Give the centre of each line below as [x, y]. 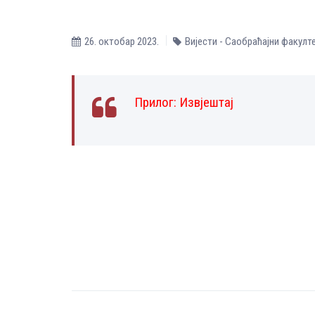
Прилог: [157, 102]
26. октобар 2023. [122, 41]
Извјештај [206, 102]
